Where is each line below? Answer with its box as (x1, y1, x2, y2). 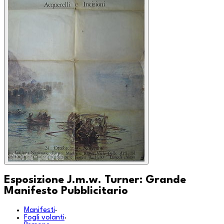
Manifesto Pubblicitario (4, 185, 128, 196)
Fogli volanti (24, 213, 64, 221)
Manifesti (24, 206, 55, 214)
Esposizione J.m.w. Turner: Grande (4, 174, 186, 185)
